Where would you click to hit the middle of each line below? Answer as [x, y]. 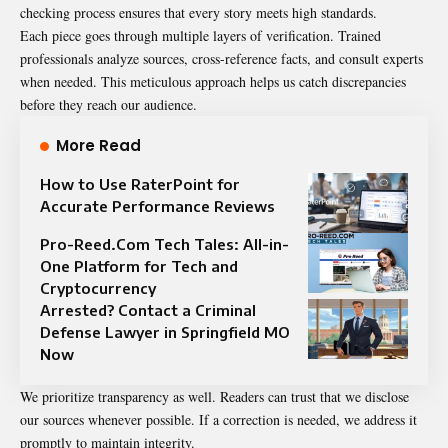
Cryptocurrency [98, 287]
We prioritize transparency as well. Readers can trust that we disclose [214, 396]
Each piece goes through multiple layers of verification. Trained [200, 35]
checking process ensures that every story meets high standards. [198, 12]
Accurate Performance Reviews [157, 205]
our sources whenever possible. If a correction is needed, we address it [218, 419]
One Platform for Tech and [139, 265]
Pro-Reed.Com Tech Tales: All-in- [164, 243]
